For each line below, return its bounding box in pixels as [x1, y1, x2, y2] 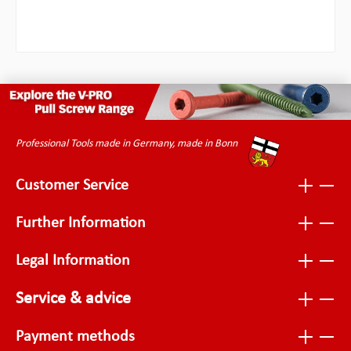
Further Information [16, 215, 146, 232]
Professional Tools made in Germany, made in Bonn [16, 138, 237, 150]
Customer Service [16, 178, 128, 194]
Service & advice [16, 290, 131, 309]
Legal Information [16, 253, 130, 270]
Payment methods [16, 329, 135, 346]
